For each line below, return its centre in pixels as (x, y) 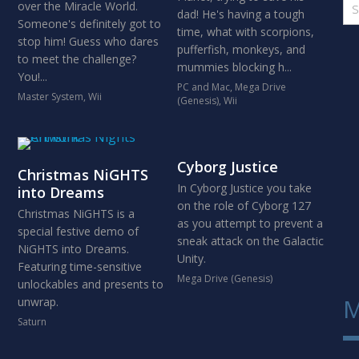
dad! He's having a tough (240, 14)
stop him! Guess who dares (88, 41)
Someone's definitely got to (89, 24)
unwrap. (38, 302)
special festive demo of (78, 231)
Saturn (32, 322)
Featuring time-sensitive (79, 266)
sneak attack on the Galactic (250, 241)
